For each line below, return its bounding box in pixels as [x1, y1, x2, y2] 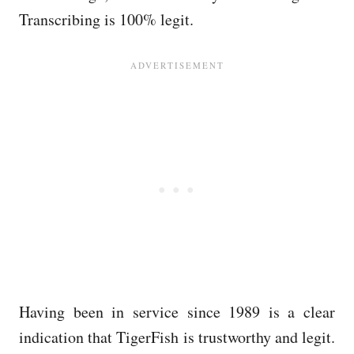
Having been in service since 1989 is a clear [19, 300, 335, 322]
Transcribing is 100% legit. [19, 8, 194, 30]
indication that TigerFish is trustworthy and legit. [19, 326, 335, 348]
